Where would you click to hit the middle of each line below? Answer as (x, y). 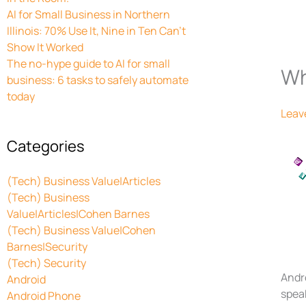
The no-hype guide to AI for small (88, 63)
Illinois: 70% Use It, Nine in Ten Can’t (96, 30)
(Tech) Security (46, 263)
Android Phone (44, 295)
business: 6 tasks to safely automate (98, 80)
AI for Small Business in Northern (88, 14)
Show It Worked (45, 47)
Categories (46, 146)
